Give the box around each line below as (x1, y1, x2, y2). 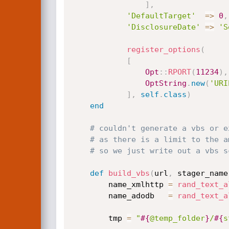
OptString (145, 79, 187, 88)
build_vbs (108, 169, 150, 178)
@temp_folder (149, 214, 205, 223)
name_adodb (108, 191, 168, 200)
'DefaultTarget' (126, 11, 196, 20)
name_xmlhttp (108, 180, 168, 189)
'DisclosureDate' (126, 22, 200, 32)
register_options (126, 45, 200, 54)
